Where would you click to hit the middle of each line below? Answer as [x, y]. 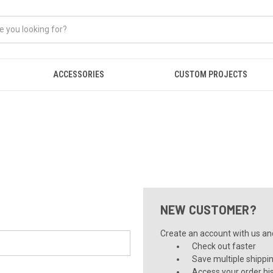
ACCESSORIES [78, 74]
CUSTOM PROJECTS [211, 74]
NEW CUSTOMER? [208, 210]
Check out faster [224, 246]
